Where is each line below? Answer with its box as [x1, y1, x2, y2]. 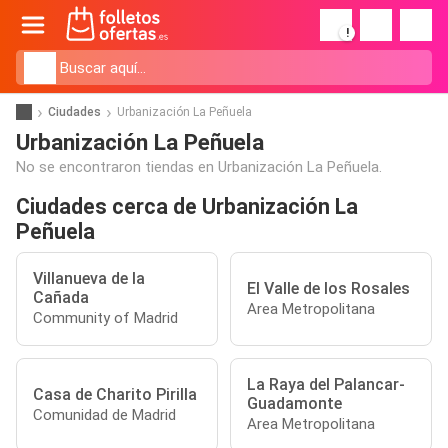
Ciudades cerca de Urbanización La [16, 194, 358, 219]
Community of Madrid [33, 309, 178, 327]
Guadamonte [247, 394, 342, 413]
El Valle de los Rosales [247, 278, 410, 298]
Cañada [33, 288, 89, 307]
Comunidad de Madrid [33, 405, 176, 424]
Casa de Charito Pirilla [33, 384, 197, 404]
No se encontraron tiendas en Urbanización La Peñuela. [16, 158, 382, 176]
